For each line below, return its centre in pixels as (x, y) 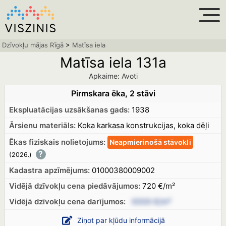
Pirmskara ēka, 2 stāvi (113, 93)
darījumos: (106, 202)
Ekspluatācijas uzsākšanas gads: (69, 110)
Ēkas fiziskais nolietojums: (57, 142)
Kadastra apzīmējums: (49, 170)
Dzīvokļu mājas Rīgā (33, 45)
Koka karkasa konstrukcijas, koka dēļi (142, 125)
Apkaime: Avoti (113, 76)
